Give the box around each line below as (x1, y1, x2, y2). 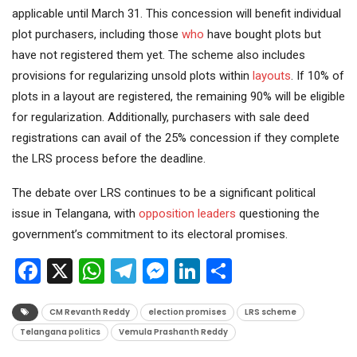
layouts (253, 69, 291, 84)
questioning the (236, 206, 320, 222)
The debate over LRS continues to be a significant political (12, 186, 316, 201)
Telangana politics (20, 326, 100, 339)
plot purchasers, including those (12, 27, 182, 42)
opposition (139, 206, 194, 222)
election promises (148, 306, 226, 319)
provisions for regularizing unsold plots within (12, 69, 253, 84)
